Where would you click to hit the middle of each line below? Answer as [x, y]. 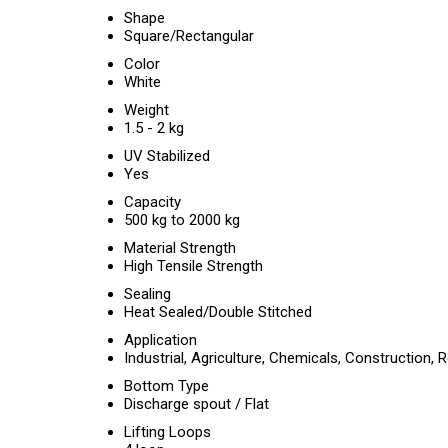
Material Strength [180, 248]
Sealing [147, 294]
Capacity [152, 202]
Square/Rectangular [189, 36]
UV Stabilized [167, 156]
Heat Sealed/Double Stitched [218, 312]
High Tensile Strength [193, 266]
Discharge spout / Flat [196, 404]
